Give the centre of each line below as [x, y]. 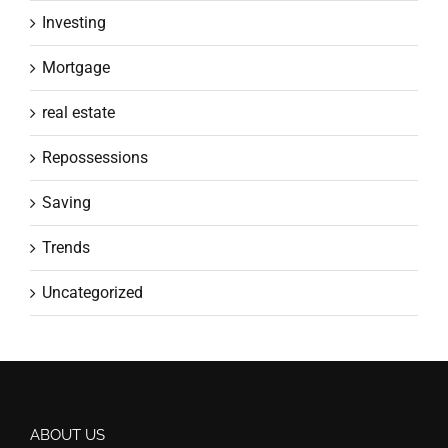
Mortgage [76, 67]
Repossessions [95, 157]
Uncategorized [92, 292]
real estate [78, 112]
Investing [74, 22]
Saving [66, 202]
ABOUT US [67, 435]
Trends [66, 247]
